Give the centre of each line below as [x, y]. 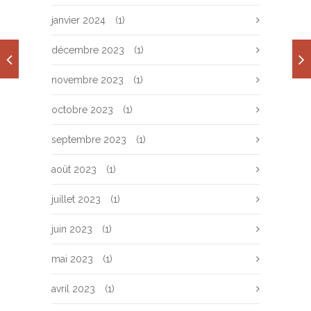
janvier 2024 [78, 20]
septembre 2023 [89, 140]
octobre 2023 [82, 110]
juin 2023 [72, 229]
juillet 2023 [76, 199]
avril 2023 [73, 289]
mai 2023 [72, 259]
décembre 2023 [88, 50]
